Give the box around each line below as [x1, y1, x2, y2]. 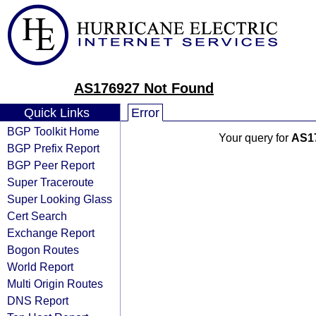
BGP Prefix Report [7, 142, 99, 154]
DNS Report [7, 294, 68, 307]
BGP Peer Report [7, 159, 95, 171]
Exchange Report [7, 226, 95, 239]
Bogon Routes [7, 243, 79, 256]
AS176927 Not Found [74, 80, 214, 96]
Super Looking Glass [7, 193, 112, 205]
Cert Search [7, 209, 67, 222]
